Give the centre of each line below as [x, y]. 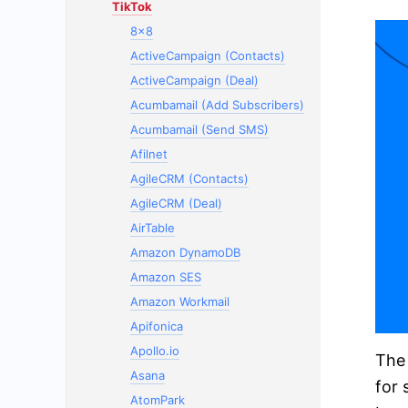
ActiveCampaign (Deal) [194, 80]
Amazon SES [166, 277]
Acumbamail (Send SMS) [199, 129]
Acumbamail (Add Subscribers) [217, 105]
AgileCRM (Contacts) [189, 178]
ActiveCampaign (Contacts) [208, 56]
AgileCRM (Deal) [176, 203]
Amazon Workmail [180, 301]
